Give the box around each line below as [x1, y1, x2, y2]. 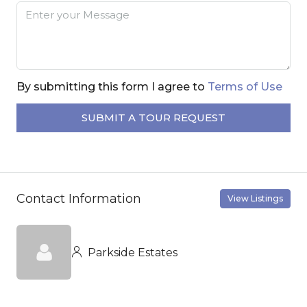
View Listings [228, 193, 283, 204]
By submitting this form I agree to [16, 80, 208, 94]
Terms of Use [208, 80, 282, 94]
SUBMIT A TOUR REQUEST [82, 111, 225, 125]
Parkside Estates [85, 245, 177, 259]
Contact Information [16, 191, 141, 206]
